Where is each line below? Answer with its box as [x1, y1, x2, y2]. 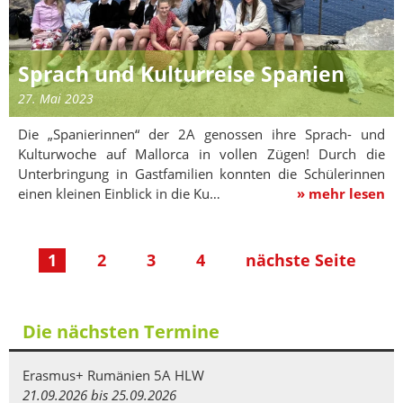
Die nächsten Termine [22, 318, 219, 344]
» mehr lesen [297, 184, 385, 203]
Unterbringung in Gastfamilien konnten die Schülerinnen [18, 165, 385, 184]
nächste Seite [245, 249, 356, 272]
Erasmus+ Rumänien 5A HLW [22, 365, 204, 384]
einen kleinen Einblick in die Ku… [18, 184, 228, 203]
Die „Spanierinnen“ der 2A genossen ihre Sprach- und [18, 125, 385, 144]
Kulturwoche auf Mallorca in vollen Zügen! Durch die [18, 145, 385, 164]
